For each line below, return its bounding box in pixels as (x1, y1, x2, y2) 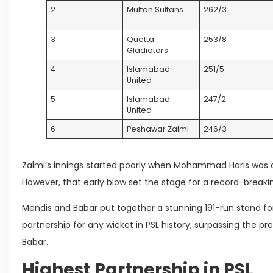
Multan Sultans (127, 4, 184, 15)
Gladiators (127, 44, 169, 55)
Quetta (127, 34, 155, 44)
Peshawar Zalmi (127, 123, 190, 134)
